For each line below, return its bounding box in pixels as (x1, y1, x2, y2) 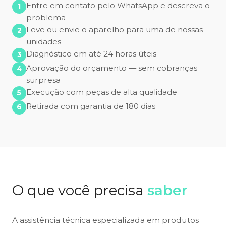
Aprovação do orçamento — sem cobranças (26, 63, 197, 73)
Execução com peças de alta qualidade (26, 87, 177, 97)
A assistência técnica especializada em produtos (12, 215, 199, 225)
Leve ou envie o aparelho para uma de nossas (26, 24, 203, 34)
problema (26, 12, 66, 22)
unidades (26, 36, 61, 46)
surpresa (26, 75, 61, 85)
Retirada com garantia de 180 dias (26, 101, 155, 111)
